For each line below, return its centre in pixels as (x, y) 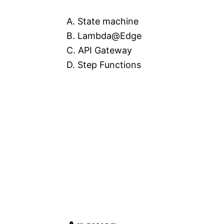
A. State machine (102, 21)
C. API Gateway (99, 50)
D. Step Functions (104, 65)
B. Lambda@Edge (104, 36)
